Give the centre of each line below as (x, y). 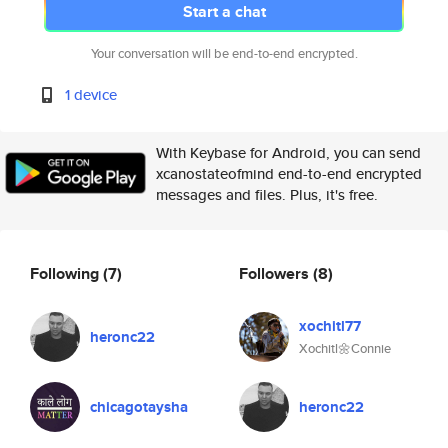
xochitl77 (330, 326)
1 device (91, 94)
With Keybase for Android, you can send (288, 152)
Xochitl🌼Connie (345, 348)
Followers (276, 273)
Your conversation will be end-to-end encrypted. (224, 53)
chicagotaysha (139, 407)
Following (66, 273)
